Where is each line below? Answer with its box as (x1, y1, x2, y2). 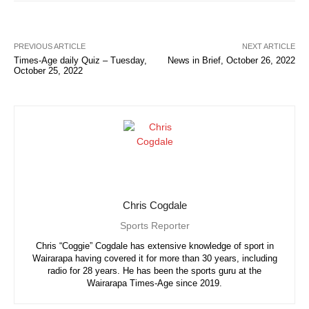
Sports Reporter (119, 219, 190, 231)
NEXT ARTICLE (241, 41, 295, 50)
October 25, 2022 (14, 65, 83, 76)
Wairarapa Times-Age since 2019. (87, 277, 222, 288)
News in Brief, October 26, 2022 (167, 54, 295, 66)
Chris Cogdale (122, 199, 187, 211)
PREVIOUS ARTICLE (14, 41, 86, 50)
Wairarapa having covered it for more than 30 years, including (32, 252, 277, 263)
